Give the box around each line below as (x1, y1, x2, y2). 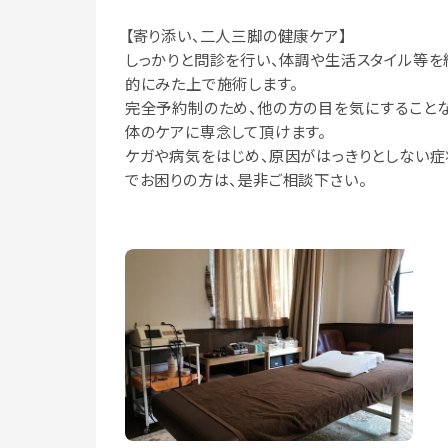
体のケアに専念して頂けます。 (124, 120, 326, 143)
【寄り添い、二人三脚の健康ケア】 (124, 24, 347, 47)
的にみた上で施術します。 (124, 72, 298, 95)
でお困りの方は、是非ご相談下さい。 (124, 168, 367, 191)
